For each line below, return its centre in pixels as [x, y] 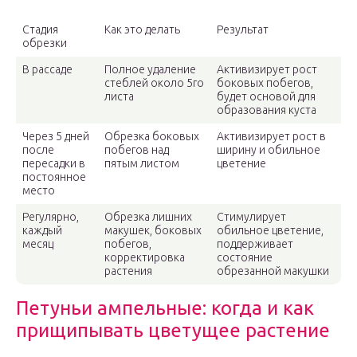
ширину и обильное [269, 150]
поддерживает [255, 244]
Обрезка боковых [152, 136]
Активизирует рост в [271, 136]
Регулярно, [51, 217]
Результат [243, 29]
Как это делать [142, 29]
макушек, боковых [153, 230]
